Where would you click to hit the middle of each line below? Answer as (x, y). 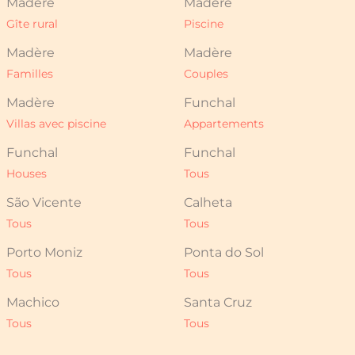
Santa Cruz (218, 303)
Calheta (208, 203)
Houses (27, 174)
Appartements (224, 124)
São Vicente (44, 203)
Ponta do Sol (224, 253)
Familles (30, 74)
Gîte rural (32, 24)
